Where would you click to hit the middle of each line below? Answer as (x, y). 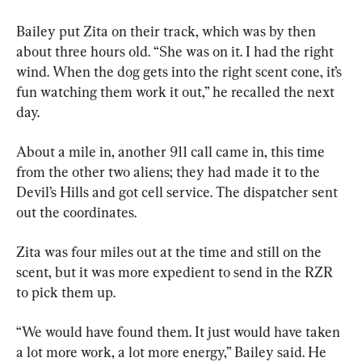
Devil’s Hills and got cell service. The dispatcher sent (179, 192)
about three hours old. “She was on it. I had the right (177, 51)
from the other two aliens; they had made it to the (170, 171)
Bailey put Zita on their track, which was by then (168, 31)
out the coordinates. (76, 212)
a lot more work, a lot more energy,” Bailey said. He (173, 351)
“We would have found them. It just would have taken (180, 331)
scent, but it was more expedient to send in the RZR (176, 271)
